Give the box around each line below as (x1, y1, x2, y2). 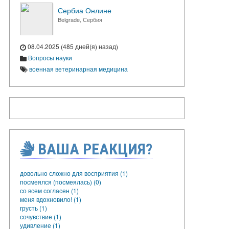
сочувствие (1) (20, 212, 61, 221)
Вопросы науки (28, 53, 72, 62)
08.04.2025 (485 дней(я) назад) (26, 42, 118, 51)
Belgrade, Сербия (58, 15, 102, 24)
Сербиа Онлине (58, 5, 111, 15)
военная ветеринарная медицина (29, 64, 128, 73)
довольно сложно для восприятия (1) (20, 168, 128, 177)
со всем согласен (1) (20, 186, 79, 195)
